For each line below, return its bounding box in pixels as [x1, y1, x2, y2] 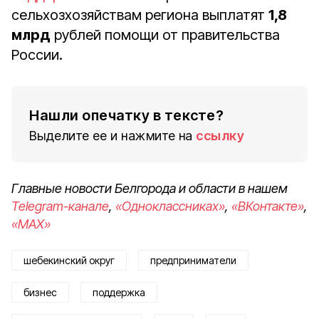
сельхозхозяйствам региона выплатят [11, 6, 268, 23]
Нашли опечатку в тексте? [29, 107, 224, 124]
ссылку [196, 128, 244, 143]
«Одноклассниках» [115, 199, 225, 214]
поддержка [93, 286, 145, 298]
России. [11, 46, 63, 63]
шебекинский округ [23, 254, 115, 266]
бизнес [23, 286, 57, 298]
